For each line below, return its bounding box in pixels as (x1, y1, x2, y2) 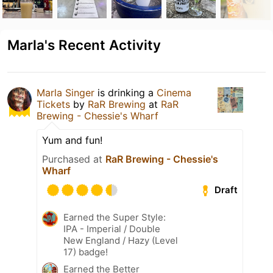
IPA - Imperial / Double (63, 222, 160, 235)
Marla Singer (37, 86, 94, 99)
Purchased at (42, 152, 105, 165)
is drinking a (94, 86, 157, 99)
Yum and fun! (42, 133, 102, 146)
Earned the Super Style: (63, 211, 166, 223)
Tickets (37, 97, 70, 110)
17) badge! (63, 246, 108, 258)
